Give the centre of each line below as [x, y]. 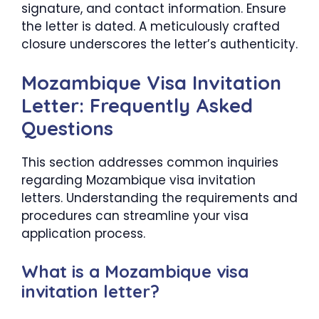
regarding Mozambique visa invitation [138, 181]
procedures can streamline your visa [135, 216]
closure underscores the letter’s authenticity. [159, 44]
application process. [83, 234]
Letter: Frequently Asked [137, 106]
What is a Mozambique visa [135, 271]
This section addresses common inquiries [150, 163]
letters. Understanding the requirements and [159, 198]
